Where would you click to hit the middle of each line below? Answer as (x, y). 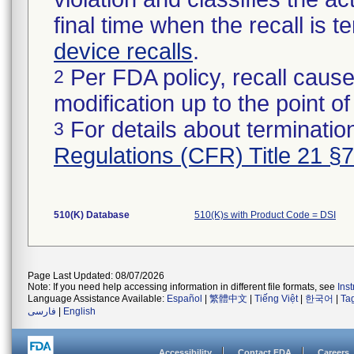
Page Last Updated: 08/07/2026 (96, 276)
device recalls (123, 51)
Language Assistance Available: (97, 299)
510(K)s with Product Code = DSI (265, 215)
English (79, 311)
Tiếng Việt (276, 299)
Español (185, 299)
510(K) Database (92, 215)
